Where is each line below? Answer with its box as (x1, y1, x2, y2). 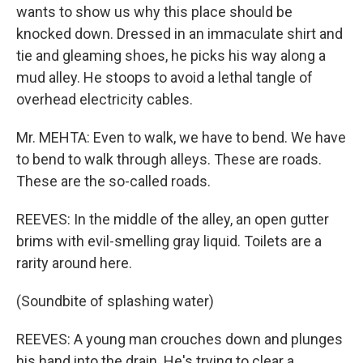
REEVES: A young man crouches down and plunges (16, 331, 343, 348)
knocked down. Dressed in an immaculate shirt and (16, 25, 343, 42)
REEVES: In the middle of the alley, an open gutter (16, 211, 329, 228)
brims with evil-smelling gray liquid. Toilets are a (16, 233, 322, 250)
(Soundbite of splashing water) (16, 293, 214, 310)
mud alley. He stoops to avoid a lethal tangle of (16, 69, 313, 86)
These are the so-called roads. (16, 173, 211, 190)
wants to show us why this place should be (16, 3, 293, 20)
